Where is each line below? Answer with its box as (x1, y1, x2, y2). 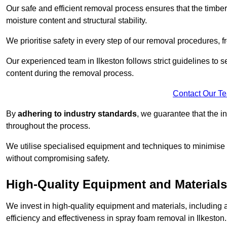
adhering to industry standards (18, 109, 137, 119)
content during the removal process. (6, 69, 134, 78)
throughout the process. (6, 122, 90, 131)
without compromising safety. (6, 154, 109, 163)
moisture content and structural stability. (6, 16, 147, 25)
